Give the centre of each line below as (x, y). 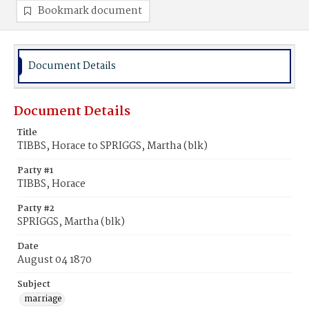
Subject (34, 285)
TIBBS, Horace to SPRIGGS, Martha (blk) (112, 146)
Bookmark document (90, 11)
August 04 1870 (54, 260)
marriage (43, 299)
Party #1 (35, 171)
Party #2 (36, 209)
